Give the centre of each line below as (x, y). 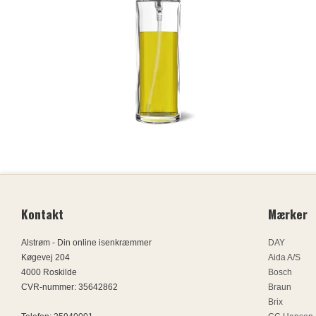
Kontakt (42, 214)
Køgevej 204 (45, 258)
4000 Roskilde (49, 273)
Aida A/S (284, 258)
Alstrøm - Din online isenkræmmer (86, 243)
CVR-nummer (48, 287)
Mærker (288, 214)
